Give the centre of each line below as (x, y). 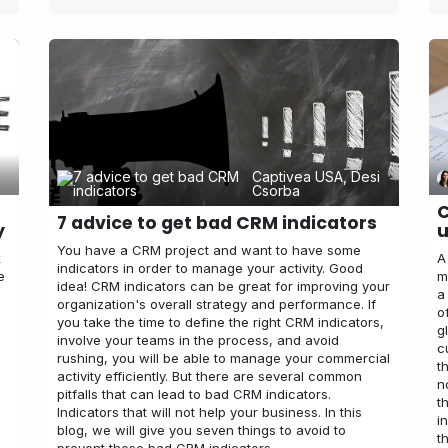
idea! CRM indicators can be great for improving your (223, 286)
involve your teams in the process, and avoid (198, 340)
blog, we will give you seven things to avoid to (201, 430)
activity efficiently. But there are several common (209, 376)
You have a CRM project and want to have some (209, 250)
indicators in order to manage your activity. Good (210, 268)
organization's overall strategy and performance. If (216, 304)
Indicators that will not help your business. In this (209, 412)
